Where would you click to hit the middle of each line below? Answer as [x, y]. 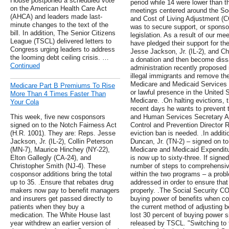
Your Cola [25, 102]
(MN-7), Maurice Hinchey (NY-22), [60, 150]
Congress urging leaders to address [63, 50]
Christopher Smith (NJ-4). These [58, 166]
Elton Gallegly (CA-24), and [51, 158]
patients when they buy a [47, 207]
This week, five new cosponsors [58, 117]
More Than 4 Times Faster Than [58, 94]
